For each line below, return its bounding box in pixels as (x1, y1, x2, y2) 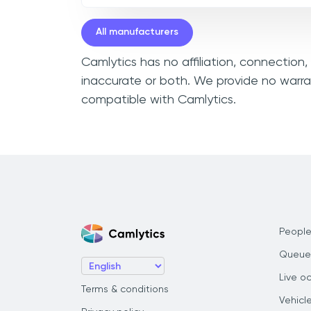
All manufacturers (96, 27, 178, 37)
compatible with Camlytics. (81, 93, 236, 106)
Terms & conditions (81, 285, 169, 294)
